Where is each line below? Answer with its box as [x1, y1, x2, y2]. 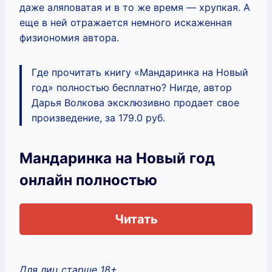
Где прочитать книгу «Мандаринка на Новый [32, 66, 248, 78]
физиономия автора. [19, 31, 119, 44]
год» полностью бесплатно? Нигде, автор [32, 81, 232, 93]
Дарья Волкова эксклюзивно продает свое [32, 96, 239, 109]
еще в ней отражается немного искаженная [19, 16, 232, 29]
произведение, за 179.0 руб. [32, 111, 165, 124]
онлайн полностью [19, 171, 157, 189]
